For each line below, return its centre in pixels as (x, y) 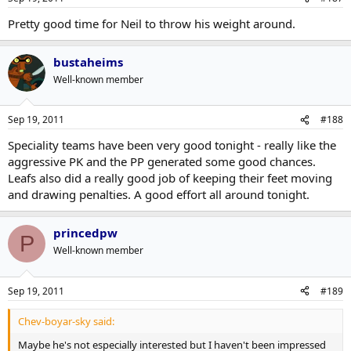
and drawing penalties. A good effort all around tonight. (159, 194)
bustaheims (88, 62)
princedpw (85, 233)
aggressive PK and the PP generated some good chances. (162, 161)
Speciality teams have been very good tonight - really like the (172, 145)
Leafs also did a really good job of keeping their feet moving (170, 178)
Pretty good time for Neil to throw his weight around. (152, 23)
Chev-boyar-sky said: (66, 321)
